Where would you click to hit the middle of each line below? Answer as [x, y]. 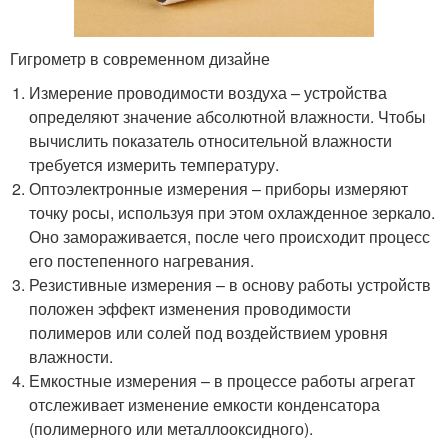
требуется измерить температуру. [154, 164]
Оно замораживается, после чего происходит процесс [230, 236]
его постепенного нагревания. [142, 260]
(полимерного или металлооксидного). [171, 428]
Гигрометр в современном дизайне [140, 58]
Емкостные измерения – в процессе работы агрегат [222, 380]
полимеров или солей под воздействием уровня [209, 332]
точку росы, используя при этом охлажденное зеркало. [232, 212]
